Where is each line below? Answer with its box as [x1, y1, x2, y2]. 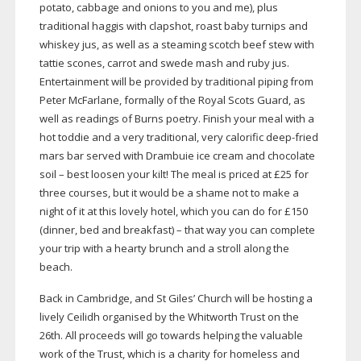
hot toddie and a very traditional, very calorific [39, 130, 266, 145]
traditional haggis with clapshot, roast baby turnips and [39, 19, 308, 34]
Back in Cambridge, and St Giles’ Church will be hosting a [39, 291, 313, 306]
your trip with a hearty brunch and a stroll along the [39, 241, 289, 256]
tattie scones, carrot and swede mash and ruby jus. [39, 56, 289, 71]
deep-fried [265, 130, 318, 145]
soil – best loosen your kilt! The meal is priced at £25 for [39, 167, 309, 182]
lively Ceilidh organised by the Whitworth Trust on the [39, 309, 299, 325]
